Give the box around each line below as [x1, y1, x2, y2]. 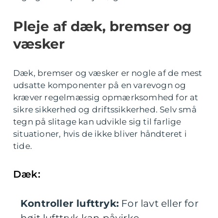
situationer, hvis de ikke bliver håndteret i [13, 129, 187, 139]
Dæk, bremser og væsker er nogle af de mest [13, 68, 202, 78]
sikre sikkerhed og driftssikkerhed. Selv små [13, 105, 197, 114]
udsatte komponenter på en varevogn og [13, 80, 186, 90]
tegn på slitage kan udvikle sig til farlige [13, 117, 182, 127]
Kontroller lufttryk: [20, 198, 119, 209]
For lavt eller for [119, 198, 199, 209]
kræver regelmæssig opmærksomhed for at [13, 92, 199, 102]
